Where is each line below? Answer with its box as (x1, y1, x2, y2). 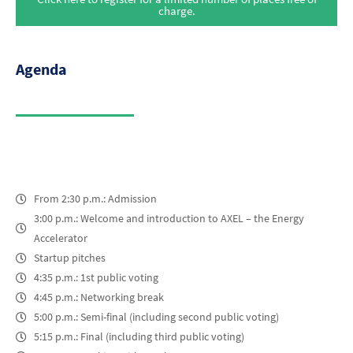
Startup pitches (33, 251, 106, 265)
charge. (158, 3, 195, 18)
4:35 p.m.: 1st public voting (33, 270, 158, 284)
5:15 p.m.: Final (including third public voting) (33, 329, 244, 344)
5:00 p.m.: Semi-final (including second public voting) (33, 310, 279, 324)
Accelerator (33, 231, 87, 245)
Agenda (16, 59, 67, 79)
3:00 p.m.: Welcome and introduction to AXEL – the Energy (33, 211, 304, 225)
